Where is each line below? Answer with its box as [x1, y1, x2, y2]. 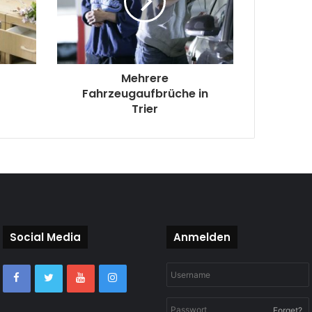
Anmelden [173, 230, 231, 245]
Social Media [9, 230, 81, 245]
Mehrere [121, 70, 169, 87]
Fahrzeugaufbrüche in [81, 86, 208, 102]
